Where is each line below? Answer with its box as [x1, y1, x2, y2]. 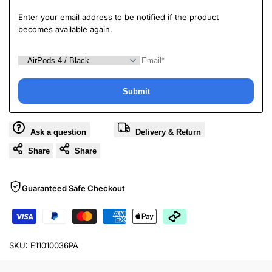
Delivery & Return [135, 127, 201, 137]
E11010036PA [30, 240, 78, 251]
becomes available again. [18, 24, 112, 35]
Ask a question [30, 127, 86, 137]
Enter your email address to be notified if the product [18, 12, 219, 22]
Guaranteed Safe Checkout [22, 183, 125, 194]
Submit [122, 86, 150, 96]
